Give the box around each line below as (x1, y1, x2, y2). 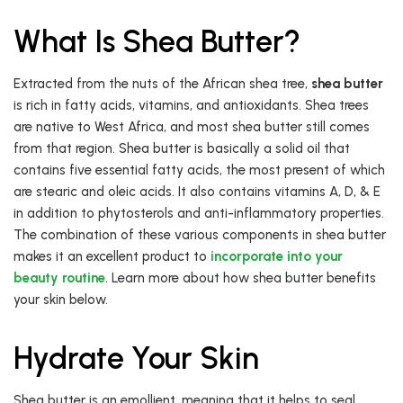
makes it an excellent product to (13, 248, 210, 265)
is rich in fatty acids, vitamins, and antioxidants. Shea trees (13, 97, 369, 114)
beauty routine (13, 270, 105, 287)
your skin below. (13, 291, 112, 309)
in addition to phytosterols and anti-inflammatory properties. (13, 205, 384, 222)
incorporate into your (210, 248, 343, 265)
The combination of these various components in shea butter (13, 227, 386, 244)
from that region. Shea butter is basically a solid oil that (13, 140, 350, 157)
